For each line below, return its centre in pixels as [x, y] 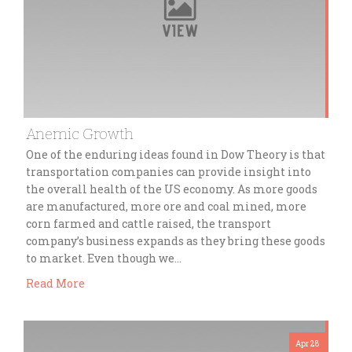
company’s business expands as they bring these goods [176, 241]
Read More [55, 284]
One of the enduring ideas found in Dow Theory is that [176, 155]
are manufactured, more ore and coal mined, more [166, 207]
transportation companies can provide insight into [169, 172]
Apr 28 [307, 344]
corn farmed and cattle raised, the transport [148, 224]
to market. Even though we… [104, 258]
